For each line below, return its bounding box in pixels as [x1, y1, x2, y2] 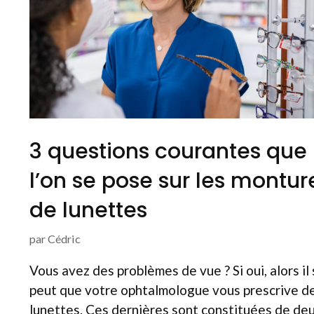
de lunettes [29, 195, 147, 225]
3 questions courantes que [29, 136, 307, 166]
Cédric [48, 231, 81, 245]
